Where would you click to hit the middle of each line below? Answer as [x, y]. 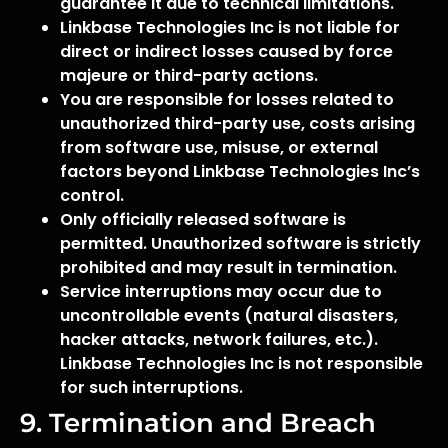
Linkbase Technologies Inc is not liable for [230, 27]
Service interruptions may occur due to [221, 291]
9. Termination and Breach [198, 423]
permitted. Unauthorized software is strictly [240, 243]
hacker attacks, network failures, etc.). [219, 339]
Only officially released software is [203, 219]
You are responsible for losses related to [227, 99]
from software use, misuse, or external [219, 147]
